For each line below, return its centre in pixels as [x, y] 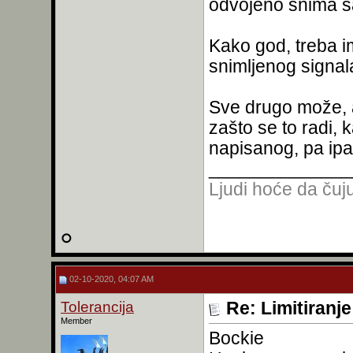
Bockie [236, 338]
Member [76, 321]
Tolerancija [97, 307]
